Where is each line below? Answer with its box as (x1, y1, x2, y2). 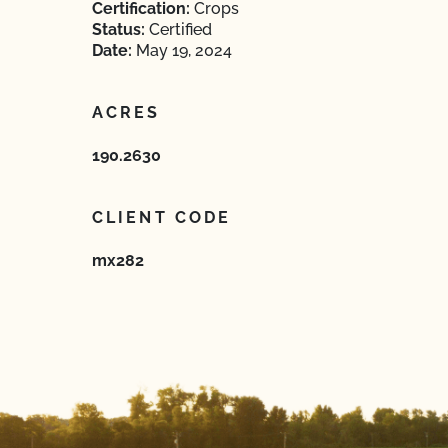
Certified (145, 20, 212, 39)
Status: (92, 20, 145, 39)
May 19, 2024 (132, 41, 232, 60)
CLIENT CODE (92, 208, 232, 227)
